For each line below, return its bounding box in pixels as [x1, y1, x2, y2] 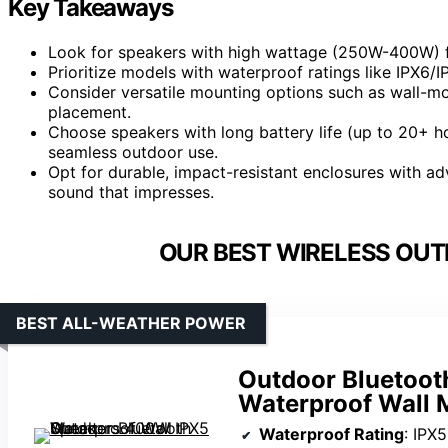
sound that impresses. [48, 181, 214, 202]
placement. [48, 101, 131, 122]
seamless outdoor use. [48, 141, 218, 162]
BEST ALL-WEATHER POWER [16, 312, 246, 333]
